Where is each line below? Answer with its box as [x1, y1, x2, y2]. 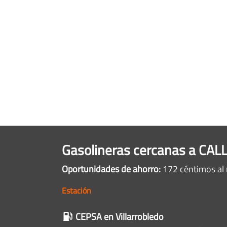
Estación [62, 184, 91, 197]
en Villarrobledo [101, 210, 164, 223]
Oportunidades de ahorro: [62, 162, 161, 176]
